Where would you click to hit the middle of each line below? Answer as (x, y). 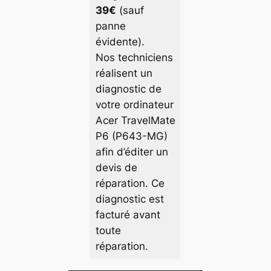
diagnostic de (128, 89)
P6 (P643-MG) (131, 136)
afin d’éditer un (132, 152)
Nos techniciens (134, 58)
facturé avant (128, 215)
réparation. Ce (130, 184)
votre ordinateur (134, 105)
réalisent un (124, 73)
